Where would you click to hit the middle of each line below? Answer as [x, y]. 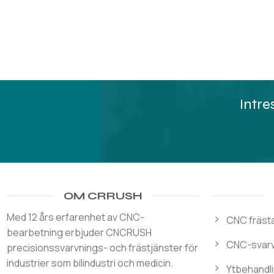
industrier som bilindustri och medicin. [90, 263]
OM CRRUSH [103, 195]
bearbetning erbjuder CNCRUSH [79, 232]
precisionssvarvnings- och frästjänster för [102, 247]
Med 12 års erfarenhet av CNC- [75, 217]
